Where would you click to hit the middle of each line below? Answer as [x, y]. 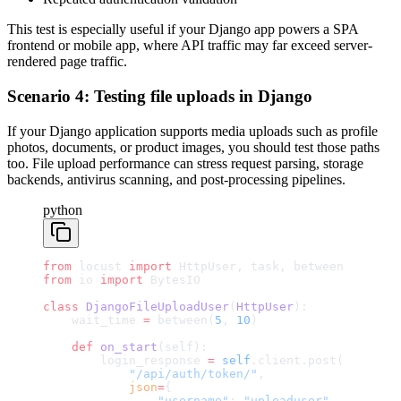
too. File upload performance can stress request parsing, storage [185, 163]
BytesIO [172, 279]
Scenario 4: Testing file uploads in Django [160, 96]
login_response [125, 360]
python [63, 209]
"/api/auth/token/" [150, 373]
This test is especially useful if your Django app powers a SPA [183, 30]
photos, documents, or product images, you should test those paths [193, 147]
